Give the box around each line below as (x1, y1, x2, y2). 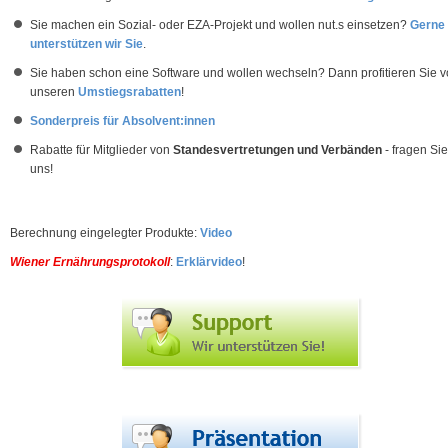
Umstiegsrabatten (78, 85, 181, 99)
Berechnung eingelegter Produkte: (10, 226, 200, 240)
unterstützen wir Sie (30, 37, 143, 51)
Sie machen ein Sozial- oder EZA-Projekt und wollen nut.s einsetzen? (30, 18, 410, 32)
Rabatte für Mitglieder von (30, 143, 173, 157)
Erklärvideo (176, 255, 242, 269)
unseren (30, 85, 78, 99)
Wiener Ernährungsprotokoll (10, 255, 170, 269)
